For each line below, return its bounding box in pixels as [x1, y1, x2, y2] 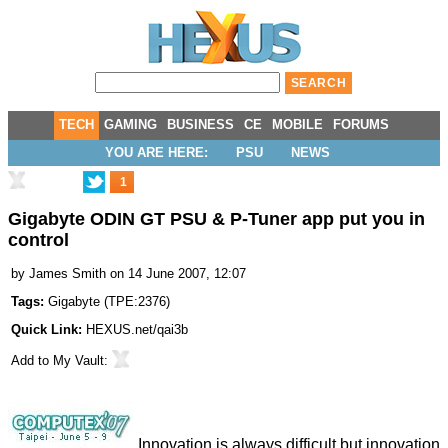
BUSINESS [167, 117, 234, 132]
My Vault [53, 353, 104, 369]
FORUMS [333, 117, 389, 132]
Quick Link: [11, 322, 86, 338]
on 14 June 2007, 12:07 [110, 266, 246, 282]
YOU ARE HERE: [104, 145, 208, 160]
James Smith [29, 266, 106, 282]
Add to [11, 353, 53, 369]
